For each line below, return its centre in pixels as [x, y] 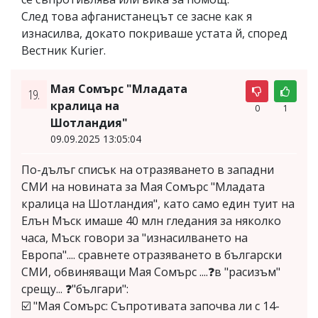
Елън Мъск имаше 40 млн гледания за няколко [151, 220]
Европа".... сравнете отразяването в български [152, 254]
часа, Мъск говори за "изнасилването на [135, 237]
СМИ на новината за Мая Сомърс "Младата [143, 186]
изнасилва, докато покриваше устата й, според [154, 33]
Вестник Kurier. [64, 50]
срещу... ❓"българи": [75, 289]
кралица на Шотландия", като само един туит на [158, 203]
